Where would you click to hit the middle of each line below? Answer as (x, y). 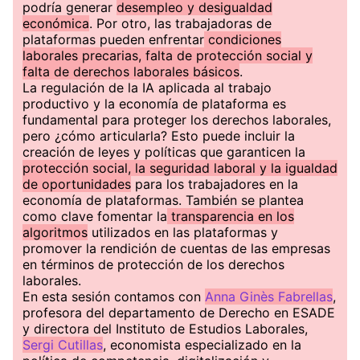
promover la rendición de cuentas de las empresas (176, 248)
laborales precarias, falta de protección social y (168, 55)
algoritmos (55, 232)
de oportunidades (77, 184)
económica (56, 23)
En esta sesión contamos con (114, 297)
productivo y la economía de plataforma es (154, 104)
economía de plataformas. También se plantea (163, 200)
